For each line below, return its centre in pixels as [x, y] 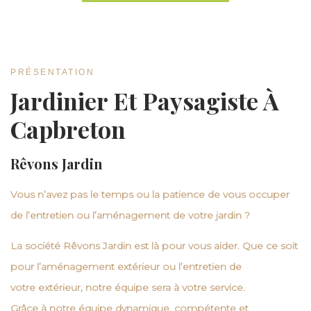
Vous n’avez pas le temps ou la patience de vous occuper [150, 194]
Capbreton [68, 129]
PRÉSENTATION [52, 72]
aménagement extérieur [100, 267]
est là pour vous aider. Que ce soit [215, 246]
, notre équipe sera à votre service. [163, 287]
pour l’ [26, 267]
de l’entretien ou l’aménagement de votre [113, 215]
